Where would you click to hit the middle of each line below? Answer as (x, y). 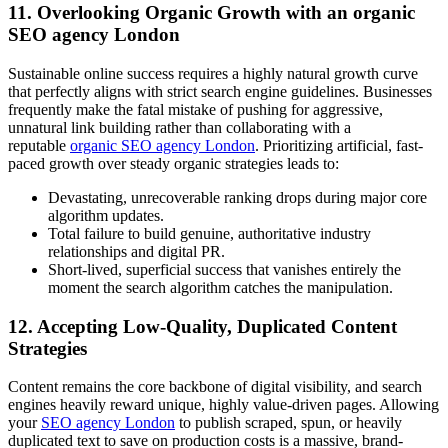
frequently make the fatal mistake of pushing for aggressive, (195, 109)
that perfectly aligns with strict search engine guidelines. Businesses (220, 91)
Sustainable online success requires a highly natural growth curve (213, 73)
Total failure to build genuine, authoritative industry (209, 233)
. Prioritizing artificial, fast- (339, 145)
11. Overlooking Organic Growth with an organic (211, 13)
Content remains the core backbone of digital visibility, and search (215, 387)
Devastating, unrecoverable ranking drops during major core (237, 197)
